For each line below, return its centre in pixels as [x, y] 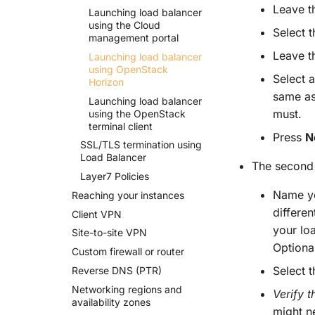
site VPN [127, 233]
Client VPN [97, 214]
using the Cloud [124, 25]
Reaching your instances [128, 195]
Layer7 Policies [115, 176]
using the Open [124, 113]
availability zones [111, 302]
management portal [134, 38]
